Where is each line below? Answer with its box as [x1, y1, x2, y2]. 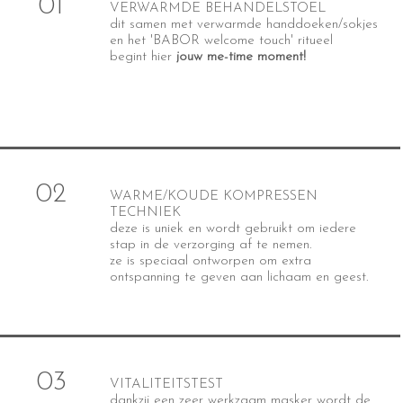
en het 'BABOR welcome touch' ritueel [109, 34, 333, 48]
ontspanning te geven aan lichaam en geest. [109, 271, 368, 284]
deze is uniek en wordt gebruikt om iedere [109, 222, 356, 236]
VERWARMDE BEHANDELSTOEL [109, 2, 326, 15]
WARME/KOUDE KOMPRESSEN [109, 190, 318, 203]
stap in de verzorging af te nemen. [109, 238, 311, 252]
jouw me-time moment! [175, 50, 306, 64]
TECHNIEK [109, 206, 181, 219]
